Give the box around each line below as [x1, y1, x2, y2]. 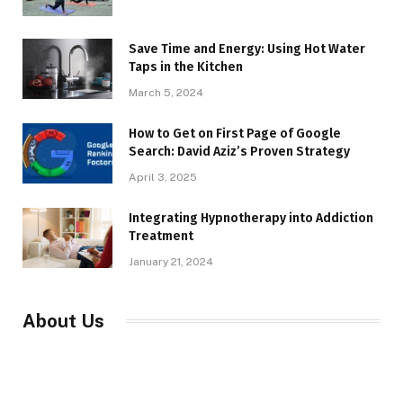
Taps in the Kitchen [129, 58, 243, 75]
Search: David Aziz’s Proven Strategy [129, 143, 350, 159]
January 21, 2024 [129, 255, 213, 268]
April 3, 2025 [129, 170, 197, 184]
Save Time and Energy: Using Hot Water [129, 40, 365, 57]
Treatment [129, 228, 193, 244]
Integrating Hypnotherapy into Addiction [129, 210, 373, 226]
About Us [22, 309, 104, 332]
